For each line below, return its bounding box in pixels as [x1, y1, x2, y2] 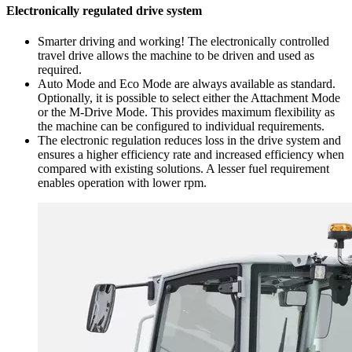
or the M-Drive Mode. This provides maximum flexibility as [38, 105, 335, 119]
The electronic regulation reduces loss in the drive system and [38, 134, 341, 148]
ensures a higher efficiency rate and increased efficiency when [38, 148, 344, 162]
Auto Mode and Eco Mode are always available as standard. [38, 77, 335, 91]
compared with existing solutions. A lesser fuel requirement [38, 162, 329, 176]
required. [38, 63, 82, 77]
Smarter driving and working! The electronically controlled [38, 35, 329, 49]
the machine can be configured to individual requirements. [38, 119, 324, 134]
